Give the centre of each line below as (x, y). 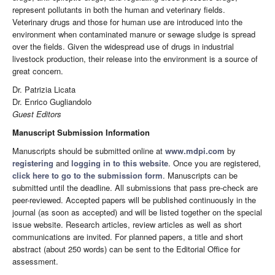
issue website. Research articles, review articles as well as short (127, 225)
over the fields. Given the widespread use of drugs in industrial (123, 47)
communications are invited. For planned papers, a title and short (128, 237)
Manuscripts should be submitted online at (89, 151)
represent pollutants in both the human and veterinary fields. (119, 10)
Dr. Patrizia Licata (44, 90)
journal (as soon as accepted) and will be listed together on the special (137, 212)
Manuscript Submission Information (81, 133)
